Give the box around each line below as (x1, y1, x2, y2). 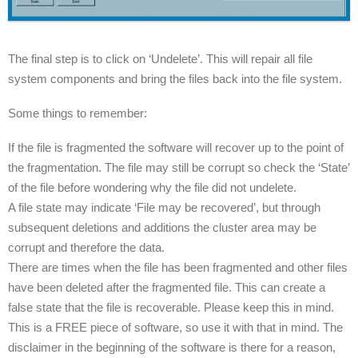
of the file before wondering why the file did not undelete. (8, 181, 296, 195)
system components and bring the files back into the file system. (8, 72, 342, 86)
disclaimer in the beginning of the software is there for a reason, (8, 340, 336, 355)
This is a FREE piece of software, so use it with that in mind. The (8, 320, 343, 335)
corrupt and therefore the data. (8, 241, 165, 255)
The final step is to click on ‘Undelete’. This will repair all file (8, 52, 312, 66)
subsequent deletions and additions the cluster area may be (8, 221, 316, 235)
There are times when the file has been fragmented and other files (8, 261, 348, 275)
